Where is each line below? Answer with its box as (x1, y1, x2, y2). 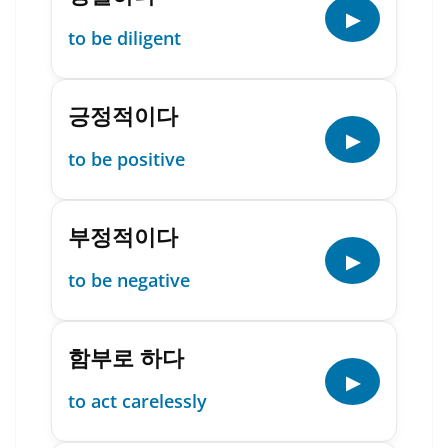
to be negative (68, 268, 190, 292)
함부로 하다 (68, 342, 184, 372)
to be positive (68, 147, 185, 171)
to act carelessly (68, 389, 207, 413)
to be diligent (68, 26, 181, 50)
